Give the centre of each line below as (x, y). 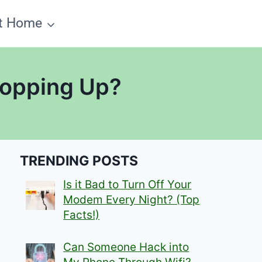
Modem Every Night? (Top (132, 200)
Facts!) (82, 215)
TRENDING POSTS (79, 161)
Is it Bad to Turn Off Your (127, 185)
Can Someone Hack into (126, 247)
